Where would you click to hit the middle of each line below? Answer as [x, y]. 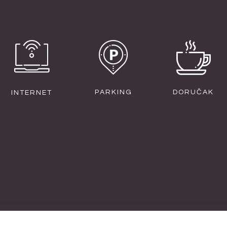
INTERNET [32, 93]
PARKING [113, 92]
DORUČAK [193, 92]
